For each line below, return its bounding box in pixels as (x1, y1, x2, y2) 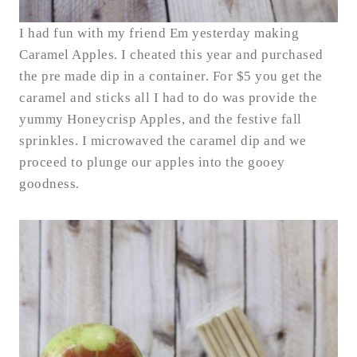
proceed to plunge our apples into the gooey (19, 154, 285, 170)
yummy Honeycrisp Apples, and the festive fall (19, 111, 302, 127)
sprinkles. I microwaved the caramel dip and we (19, 132, 306, 148)
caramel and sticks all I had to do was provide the (19, 89, 317, 105)
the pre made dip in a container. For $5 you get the (19, 68, 323, 84)
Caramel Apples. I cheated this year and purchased (19, 46, 324, 62)
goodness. (19, 175, 87, 191)
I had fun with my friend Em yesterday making (19, 25, 299, 41)
